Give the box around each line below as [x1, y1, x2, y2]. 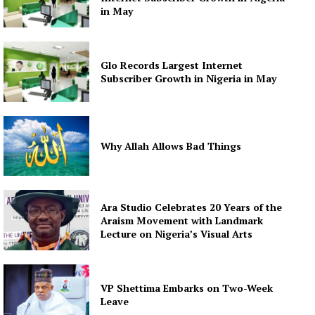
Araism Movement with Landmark [101, 213, 264, 227]
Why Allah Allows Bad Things [101, 139, 242, 153]
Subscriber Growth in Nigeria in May [101, 71, 280, 85]
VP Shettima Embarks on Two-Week [101, 281, 274, 295]
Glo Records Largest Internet [101, 58, 243, 72]
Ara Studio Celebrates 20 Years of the [101, 200, 283, 214]
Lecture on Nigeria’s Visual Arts [101, 226, 253, 240]
